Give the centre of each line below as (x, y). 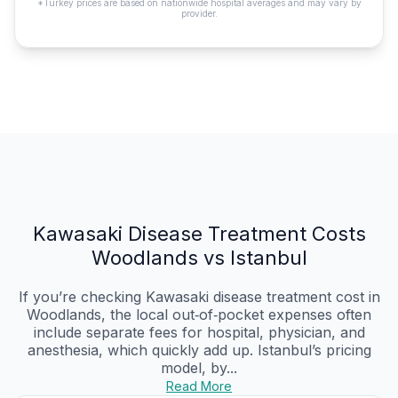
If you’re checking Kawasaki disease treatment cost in (199, 297)
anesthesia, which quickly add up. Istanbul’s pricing (199, 350)
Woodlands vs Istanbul (199, 258)
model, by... (199, 368)
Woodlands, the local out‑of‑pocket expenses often (199, 315)
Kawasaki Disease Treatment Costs (199, 234)
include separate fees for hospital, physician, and (199, 333)
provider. (199, 14)
